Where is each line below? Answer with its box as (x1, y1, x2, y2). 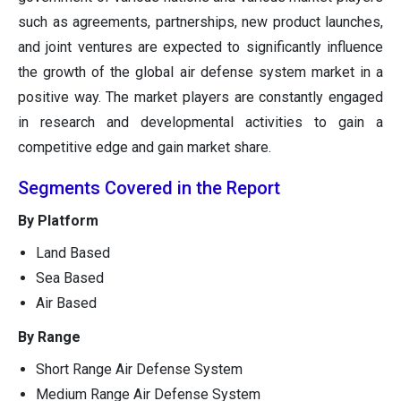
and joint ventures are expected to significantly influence (18, 38, 383, 55)
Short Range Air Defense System (36, 360, 243, 378)
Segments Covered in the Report (18, 176, 280, 199)
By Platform (18, 211, 98, 229)
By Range (18, 328, 81, 346)
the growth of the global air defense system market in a (18, 63, 383, 81)
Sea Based (36, 269, 104, 286)
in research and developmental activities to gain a (18, 113, 383, 131)
